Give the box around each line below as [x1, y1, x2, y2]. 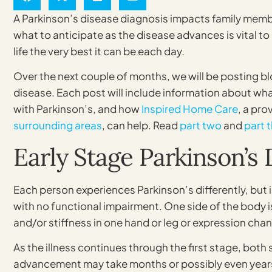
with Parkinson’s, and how [13, 102, 141, 116]
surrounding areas [13, 118, 102, 132]
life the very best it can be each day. [13, 44, 185, 58]
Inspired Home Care [141, 102, 238, 116]
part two [180, 118, 222, 132]
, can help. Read [102, 118, 180, 132]
